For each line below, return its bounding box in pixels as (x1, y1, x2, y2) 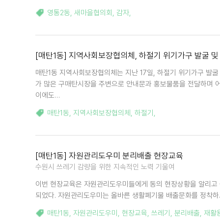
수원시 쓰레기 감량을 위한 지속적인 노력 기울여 (35, 163, 175, 171)
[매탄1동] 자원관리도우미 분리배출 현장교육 (35, 151, 183, 161)
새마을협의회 (74, 8, 112, 17)
